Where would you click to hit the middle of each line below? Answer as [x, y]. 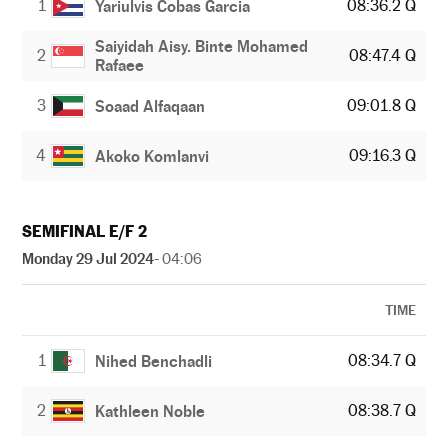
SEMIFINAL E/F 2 [84, 231]
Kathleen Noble [150, 411]
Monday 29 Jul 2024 [88, 258]
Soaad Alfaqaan [150, 106]
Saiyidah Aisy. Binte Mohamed [202, 46]
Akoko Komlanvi [152, 156]
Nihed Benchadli [153, 361]
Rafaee [120, 65]
